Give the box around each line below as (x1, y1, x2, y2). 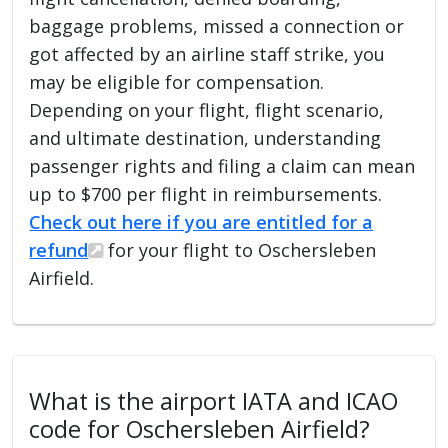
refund (29, 237, 89, 262)
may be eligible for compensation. (29, 69, 325, 94)
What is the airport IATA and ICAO (29, 384, 399, 417)
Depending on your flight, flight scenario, (29, 97, 385, 122)
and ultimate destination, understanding (29, 125, 382, 150)
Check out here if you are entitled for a (29, 209, 374, 234)
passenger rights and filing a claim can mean (29, 153, 416, 178)
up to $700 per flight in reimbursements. (29, 181, 383, 206)
